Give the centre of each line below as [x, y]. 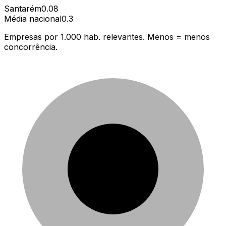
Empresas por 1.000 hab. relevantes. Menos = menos [107, 37]
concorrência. [31, 47]
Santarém [23, 8]
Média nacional [33, 18]
